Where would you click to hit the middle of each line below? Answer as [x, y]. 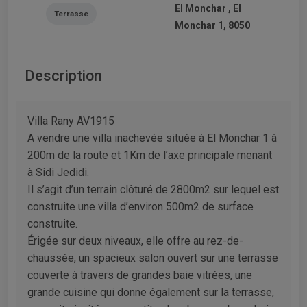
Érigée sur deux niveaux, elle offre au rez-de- [135, 241]
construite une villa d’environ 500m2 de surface [140, 206]
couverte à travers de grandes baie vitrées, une [140, 275]
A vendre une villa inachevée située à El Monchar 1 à [152, 138]
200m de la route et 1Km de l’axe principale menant [150, 155]
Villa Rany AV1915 [71, 121]
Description [63, 75]
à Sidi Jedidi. [58, 172]
